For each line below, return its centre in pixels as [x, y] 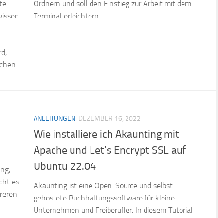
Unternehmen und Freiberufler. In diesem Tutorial [113, 210]
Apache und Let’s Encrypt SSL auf [110, 151]
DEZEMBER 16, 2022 [109, 119]
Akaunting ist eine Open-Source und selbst [103, 186]
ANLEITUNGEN [54, 119]
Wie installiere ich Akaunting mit [106, 135]
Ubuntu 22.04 [65, 167]
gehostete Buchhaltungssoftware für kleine [104, 198]
